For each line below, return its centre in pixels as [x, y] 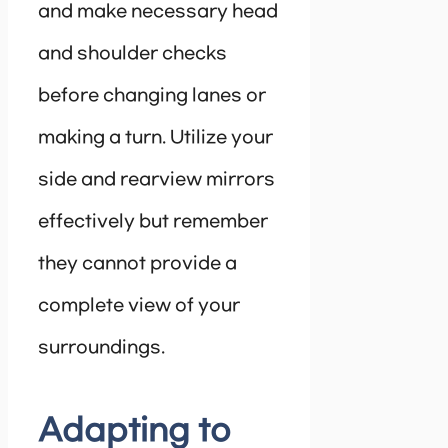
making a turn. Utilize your [155, 137]
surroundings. [101, 347]
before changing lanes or [152, 95]
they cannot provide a [137, 263]
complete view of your [139, 305]
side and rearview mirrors [156, 179]
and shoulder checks [132, 53]
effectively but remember [153, 221]
